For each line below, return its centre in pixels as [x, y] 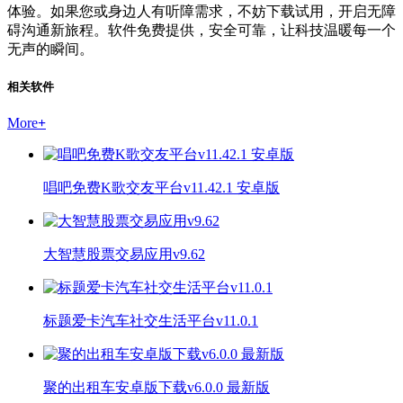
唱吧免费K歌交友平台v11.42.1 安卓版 [161, 188]
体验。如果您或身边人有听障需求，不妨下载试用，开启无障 [201, 11]
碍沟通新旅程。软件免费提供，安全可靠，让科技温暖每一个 [201, 30]
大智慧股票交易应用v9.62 [124, 254]
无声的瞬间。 [50, 49]
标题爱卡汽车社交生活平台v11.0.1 [151, 321]
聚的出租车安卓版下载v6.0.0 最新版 [157, 387]
